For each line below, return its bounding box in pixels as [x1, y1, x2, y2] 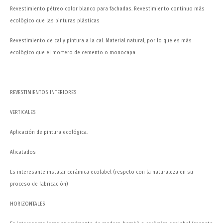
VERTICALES [10, 109, 36, 116]
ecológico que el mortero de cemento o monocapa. [10, 49, 136, 56]
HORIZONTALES [10, 201, 45, 208]
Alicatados [10, 149, 36, 156]
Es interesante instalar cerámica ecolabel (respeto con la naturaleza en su [10, 169, 193, 176]
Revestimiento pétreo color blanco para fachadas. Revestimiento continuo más [10, 5, 205, 12]
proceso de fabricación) [10, 181, 68, 188]
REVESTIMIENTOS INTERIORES [10, 89, 77, 96]
